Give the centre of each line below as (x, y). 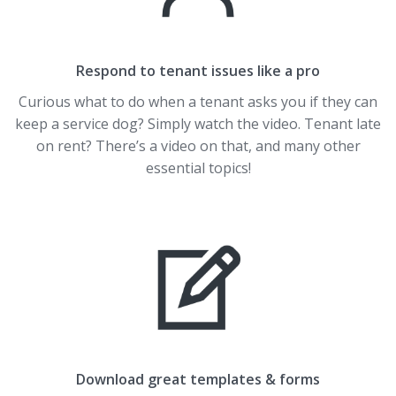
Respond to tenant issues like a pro (198, 71)
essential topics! (198, 168)
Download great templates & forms (198, 380)
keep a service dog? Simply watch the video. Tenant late (198, 124)
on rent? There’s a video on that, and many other (198, 146)
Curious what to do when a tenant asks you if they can (198, 102)
